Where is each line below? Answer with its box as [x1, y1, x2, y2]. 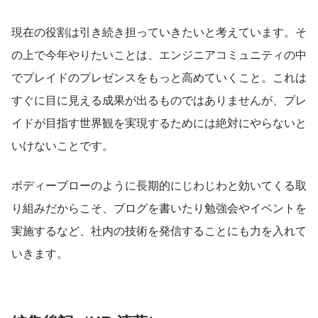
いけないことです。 [11, 136, 114, 153]
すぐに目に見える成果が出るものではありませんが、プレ [11, 91, 307, 108]
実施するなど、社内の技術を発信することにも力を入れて [11, 221, 307, 238]
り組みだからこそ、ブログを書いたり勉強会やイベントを [11, 199, 307, 216]
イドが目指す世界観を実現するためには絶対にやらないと [11, 114, 307, 131]
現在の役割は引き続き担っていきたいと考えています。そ [11, 23, 307, 40]
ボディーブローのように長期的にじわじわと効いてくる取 [11, 176, 307, 193]
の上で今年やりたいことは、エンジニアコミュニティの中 [11, 45, 307, 62]
